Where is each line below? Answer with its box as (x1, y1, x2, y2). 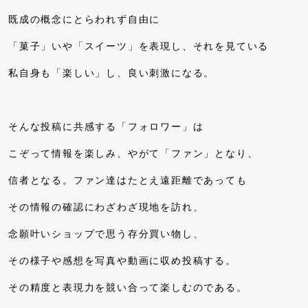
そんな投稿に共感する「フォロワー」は (8, 121, 204, 132)
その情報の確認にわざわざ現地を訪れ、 (8, 201, 204, 212)
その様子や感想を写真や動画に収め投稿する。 (8, 255, 236, 266)
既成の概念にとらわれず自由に (8, 14, 161, 25)
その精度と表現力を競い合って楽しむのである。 (8, 282, 247, 293)
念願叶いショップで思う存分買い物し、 (8, 228, 204, 239)
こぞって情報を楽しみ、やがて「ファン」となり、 (8, 148, 258, 159)
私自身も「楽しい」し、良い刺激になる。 (8, 67, 215, 78)
